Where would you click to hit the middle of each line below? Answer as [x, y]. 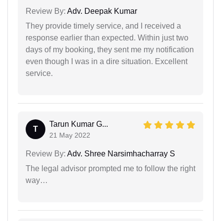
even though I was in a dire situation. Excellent [107, 61]
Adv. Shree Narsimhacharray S [120, 153]
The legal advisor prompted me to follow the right [110, 168]
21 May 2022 [70, 135]
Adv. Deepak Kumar [101, 11]
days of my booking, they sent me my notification [110, 49]
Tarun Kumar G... [79, 124]
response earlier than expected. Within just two [107, 37]
